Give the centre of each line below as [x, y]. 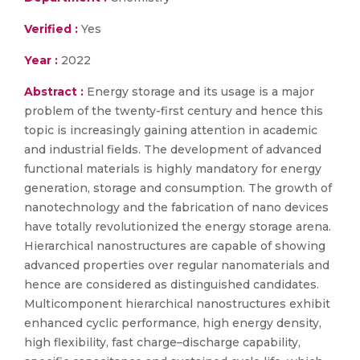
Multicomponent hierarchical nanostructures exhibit [177, 304]
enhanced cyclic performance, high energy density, [173, 323]
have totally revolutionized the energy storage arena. [178, 227]
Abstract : [55, 92]
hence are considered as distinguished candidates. [172, 284]
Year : [41, 60]
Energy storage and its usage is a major [200, 92]
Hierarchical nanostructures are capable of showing [175, 246]
